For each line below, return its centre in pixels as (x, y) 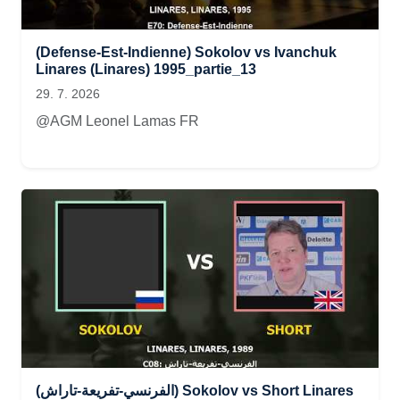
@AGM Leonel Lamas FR (117, 121)
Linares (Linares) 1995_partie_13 (146, 69)
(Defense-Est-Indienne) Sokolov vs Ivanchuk (186, 52)
